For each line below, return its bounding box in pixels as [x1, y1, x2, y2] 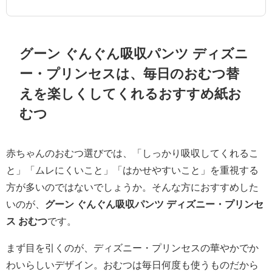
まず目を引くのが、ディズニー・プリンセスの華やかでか [6, 242, 259, 253]
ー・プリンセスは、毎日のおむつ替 [19, 67, 240, 81]
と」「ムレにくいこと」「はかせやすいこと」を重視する [6, 165, 259, 175]
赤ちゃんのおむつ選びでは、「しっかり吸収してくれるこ [6, 148, 259, 158]
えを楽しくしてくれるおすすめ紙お [19, 87, 242, 101]
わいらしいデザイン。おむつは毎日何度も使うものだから [6, 259, 259, 270]
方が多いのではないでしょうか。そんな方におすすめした [6, 182, 259, 192]
